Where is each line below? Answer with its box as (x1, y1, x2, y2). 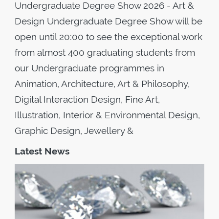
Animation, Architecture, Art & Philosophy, (15, 78, 190, 89)
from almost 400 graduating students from (15, 47, 195, 58)
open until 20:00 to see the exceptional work (15, 31, 202, 42)
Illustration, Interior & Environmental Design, (15, 109, 200, 120)
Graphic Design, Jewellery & (15, 125, 133, 136)
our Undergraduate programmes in (15, 63, 164, 73)
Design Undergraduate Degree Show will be (15, 16, 202, 26)
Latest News (15, 146, 69, 156)
